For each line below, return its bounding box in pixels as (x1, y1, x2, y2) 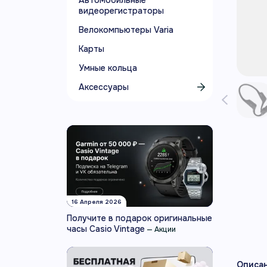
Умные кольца (79, 63, 137, 73)
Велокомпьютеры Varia (79, 24, 173, 35)
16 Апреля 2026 (72, 198, 122, 206)
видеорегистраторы (79, 5, 164, 16)
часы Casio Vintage (67, 223, 145, 235)
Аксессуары (79, 82, 129, 92)
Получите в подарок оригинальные (67, 213, 212, 224)
